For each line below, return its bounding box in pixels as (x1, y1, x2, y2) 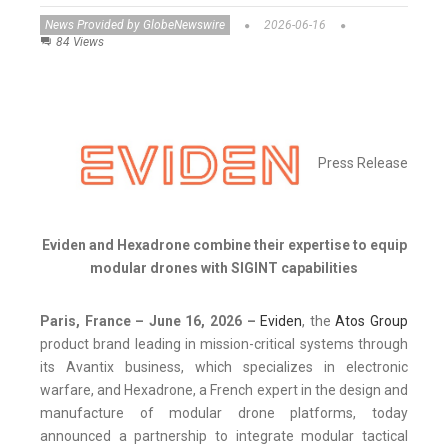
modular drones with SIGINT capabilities (90, 259, 358, 276)
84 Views (56, 35, 104, 50)
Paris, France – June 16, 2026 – (40, 312, 261, 329)
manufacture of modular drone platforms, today (40, 404, 408, 421)
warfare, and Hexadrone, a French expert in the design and (40, 381, 408, 398)
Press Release (318, 155, 408, 172)
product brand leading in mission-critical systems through (40, 335, 408, 352)
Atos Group (335, 312, 409, 329)
